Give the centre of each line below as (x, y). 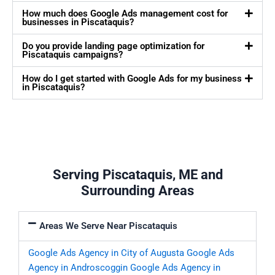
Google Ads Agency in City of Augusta (106, 253)
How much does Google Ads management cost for (125, 14)
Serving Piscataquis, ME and (137, 175)
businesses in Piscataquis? (78, 22)
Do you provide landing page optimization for (113, 46)
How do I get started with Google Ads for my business (132, 79)
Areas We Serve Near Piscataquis (108, 226)
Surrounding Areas (137, 191)
